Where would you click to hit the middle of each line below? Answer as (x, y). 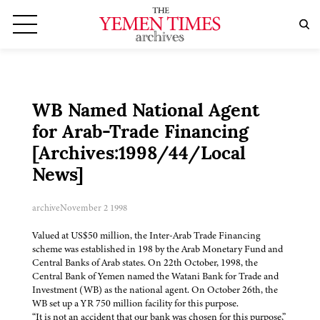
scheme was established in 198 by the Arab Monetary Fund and (157, 249)
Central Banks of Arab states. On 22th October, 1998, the (145, 263)
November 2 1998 (94, 208)
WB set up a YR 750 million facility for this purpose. (136, 304)
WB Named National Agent (146, 112)
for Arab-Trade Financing (140, 134)
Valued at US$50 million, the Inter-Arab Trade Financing (146, 236)
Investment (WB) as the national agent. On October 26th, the (155, 290)
